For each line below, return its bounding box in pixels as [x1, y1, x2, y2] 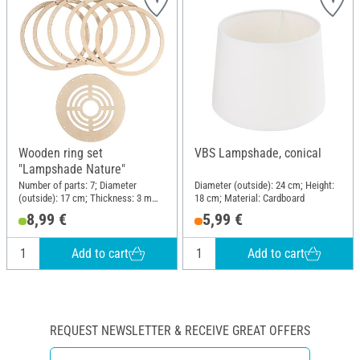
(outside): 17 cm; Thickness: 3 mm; [18, 191, 162, 204]
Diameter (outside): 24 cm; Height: [194, 178, 334, 191]
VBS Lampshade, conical [194, 145, 321, 162]
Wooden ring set [18, 145, 103, 162]
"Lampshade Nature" [18, 162, 125, 178]
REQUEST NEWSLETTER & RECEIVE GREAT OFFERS [50, 323, 310, 339]
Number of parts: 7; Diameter [18, 178, 137, 191]
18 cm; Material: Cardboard [194, 191, 305, 204]
